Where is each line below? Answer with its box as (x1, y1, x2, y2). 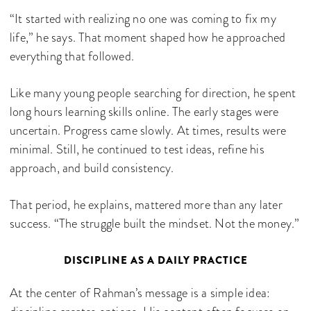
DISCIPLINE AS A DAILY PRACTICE (63, 253, 248, 268)
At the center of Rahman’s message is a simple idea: (10, 284, 271, 302)
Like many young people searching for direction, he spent (10, 84, 296, 102)
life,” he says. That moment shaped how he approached (10, 28, 286, 47)
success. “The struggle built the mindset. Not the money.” (10, 215, 300, 233)
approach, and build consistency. (10, 159, 174, 177)
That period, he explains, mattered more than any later (10, 196, 283, 214)
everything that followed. (10, 47, 134, 65)
